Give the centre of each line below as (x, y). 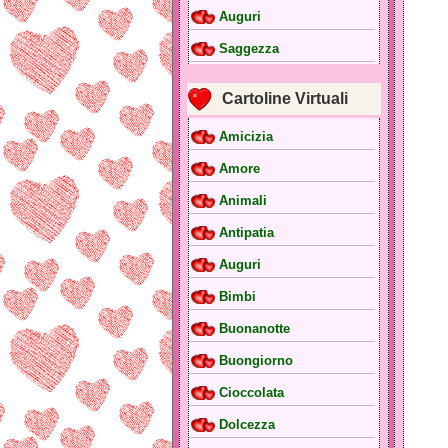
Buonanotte (254, 329)
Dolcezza (247, 425)
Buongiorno (256, 361)
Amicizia (246, 137)
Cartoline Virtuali (285, 98)
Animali (243, 201)
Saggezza (249, 49)
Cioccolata (251, 393)
